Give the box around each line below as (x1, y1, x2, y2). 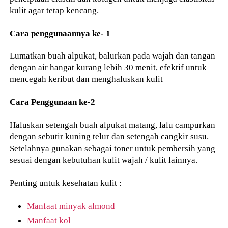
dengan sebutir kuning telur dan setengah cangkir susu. (10, 131, 209, 141)
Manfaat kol (27, 215, 71, 226)
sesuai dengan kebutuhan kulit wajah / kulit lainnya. (10, 154, 198, 165)
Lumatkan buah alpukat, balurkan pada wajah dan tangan (10, 50, 216, 61)
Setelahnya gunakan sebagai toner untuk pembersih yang (10, 142, 216, 153)
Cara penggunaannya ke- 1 (10, 27, 111, 38)
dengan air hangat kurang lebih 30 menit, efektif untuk (10, 62, 207, 73)
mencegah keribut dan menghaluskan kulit (10, 74, 163, 84)
